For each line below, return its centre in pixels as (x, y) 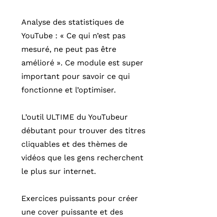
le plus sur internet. (59, 171)
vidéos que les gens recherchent (82, 158)
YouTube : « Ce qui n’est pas (73, 36)
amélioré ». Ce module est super (82, 63)
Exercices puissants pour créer (80, 198)
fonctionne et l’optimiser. (70, 90)
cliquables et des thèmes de (74, 144)
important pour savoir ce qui (76, 76)
